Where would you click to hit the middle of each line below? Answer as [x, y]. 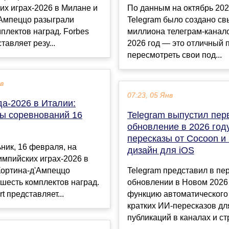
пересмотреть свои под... [175, 55]
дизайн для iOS [161, 151]
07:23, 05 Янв [150, 96]
